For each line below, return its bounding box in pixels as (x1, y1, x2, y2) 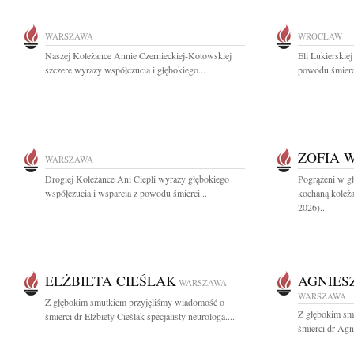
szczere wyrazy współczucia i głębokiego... (45, 63, 205, 76)
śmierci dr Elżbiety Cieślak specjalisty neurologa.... (45, 310, 235, 322)
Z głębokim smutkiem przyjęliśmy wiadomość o (45, 296, 224, 308)
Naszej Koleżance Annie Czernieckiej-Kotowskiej (45, 49, 232, 62)
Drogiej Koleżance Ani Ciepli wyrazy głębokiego (45, 172, 229, 185)
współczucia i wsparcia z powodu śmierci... (45, 186, 207, 199)
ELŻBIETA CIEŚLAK (45, 271, 176, 290)
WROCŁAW (298, 30, 342, 42)
